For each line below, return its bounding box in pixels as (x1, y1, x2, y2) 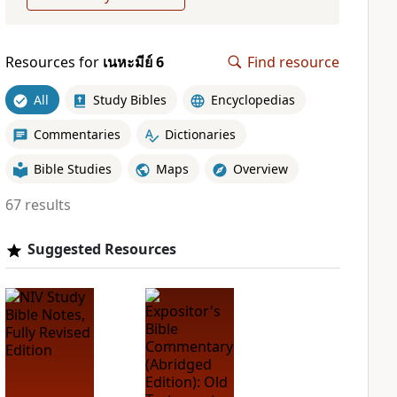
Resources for (4, 52, 103, 72)
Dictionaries (164, 125, 236, 143)
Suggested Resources (27, 239, 176, 259)
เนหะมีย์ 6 (102, 52, 164, 72)
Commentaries (33, 125, 121, 143)
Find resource (247, 52, 339, 72)
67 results (4, 195, 71, 214)
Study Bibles (92, 90, 167, 108)
